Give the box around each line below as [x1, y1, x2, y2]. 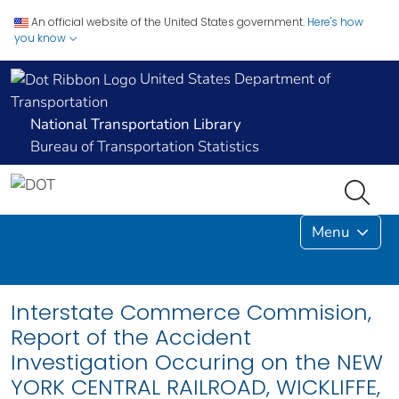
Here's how [307, 14, 363, 29]
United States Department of [136, 69, 330, 89]
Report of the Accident [11, 322, 251, 353]
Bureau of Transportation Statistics [30, 136, 259, 158]
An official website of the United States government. [31, 14, 305, 29]
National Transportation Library [30, 114, 241, 135]
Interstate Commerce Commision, [11, 297, 371, 328]
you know [14, 30, 69, 45]
